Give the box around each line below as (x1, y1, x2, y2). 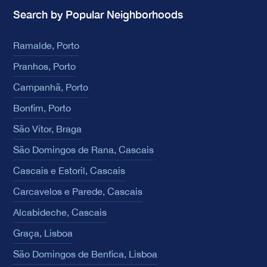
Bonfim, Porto (13, 102, 71, 113)
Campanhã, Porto (13, 81, 88, 92)
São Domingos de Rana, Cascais (13, 144, 154, 155)
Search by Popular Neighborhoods (13, 7, 183, 21)
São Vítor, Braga (13, 123, 82, 134)
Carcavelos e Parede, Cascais (13, 185, 142, 197)
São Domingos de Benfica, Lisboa (13, 248, 157, 259)
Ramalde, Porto (13, 39, 79, 51)
